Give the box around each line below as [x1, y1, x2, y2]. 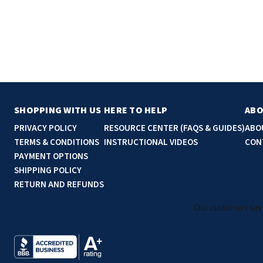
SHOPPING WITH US [14, 104, 101, 117]
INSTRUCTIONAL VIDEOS [104, 136, 198, 149]
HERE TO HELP [104, 104, 167, 117]
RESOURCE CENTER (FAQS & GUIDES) [104, 122, 245, 135]
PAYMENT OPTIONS [14, 150, 88, 163]
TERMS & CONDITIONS [14, 136, 99, 149]
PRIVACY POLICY [14, 122, 77, 135]
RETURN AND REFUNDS [14, 178, 104, 191]
